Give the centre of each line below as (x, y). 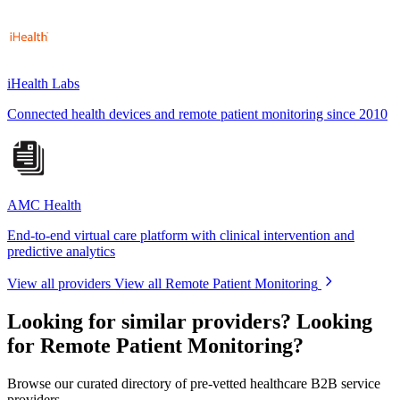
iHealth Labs (43, 83)
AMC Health (44, 204)
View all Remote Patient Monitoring (216, 283)
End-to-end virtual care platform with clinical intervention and (181, 235)
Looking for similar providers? (149, 321)
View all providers (59, 283)
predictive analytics (61, 251)
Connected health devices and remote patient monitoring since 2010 (197, 113)
